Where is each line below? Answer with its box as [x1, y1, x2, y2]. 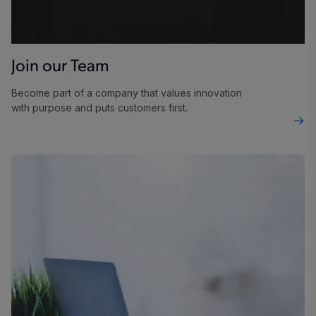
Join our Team [11, 59, 109, 76]
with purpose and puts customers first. [11, 102, 188, 114]
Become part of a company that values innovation [11, 87, 242, 99]
